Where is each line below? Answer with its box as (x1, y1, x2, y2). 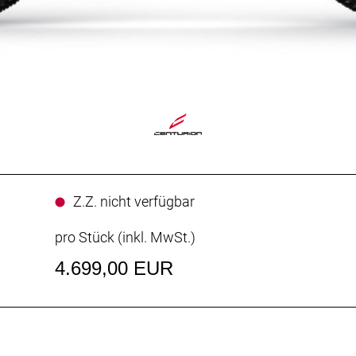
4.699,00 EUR (54, 257, 173, 279)
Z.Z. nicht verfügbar (72, 192, 195, 210)
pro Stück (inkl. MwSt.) (54, 228, 195, 246)
